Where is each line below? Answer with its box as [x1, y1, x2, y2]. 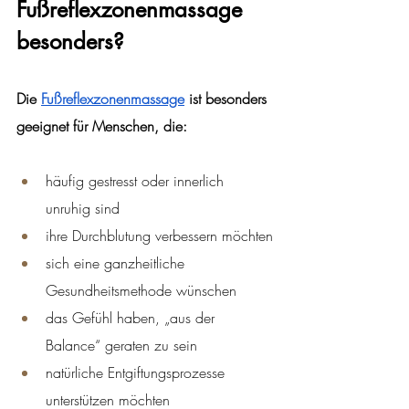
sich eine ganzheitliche [46, 252, 189, 273]
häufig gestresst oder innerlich [46, 170, 228, 191]
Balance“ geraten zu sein [46, 334, 197, 355]
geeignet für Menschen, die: [16, 115, 187, 136]
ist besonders [184, 88, 271, 109]
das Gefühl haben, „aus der [46, 307, 219, 328]
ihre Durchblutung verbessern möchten [46, 225, 273, 246]
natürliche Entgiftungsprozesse [46, 362, 229, 383]
